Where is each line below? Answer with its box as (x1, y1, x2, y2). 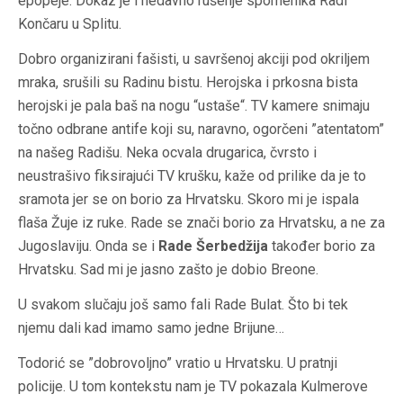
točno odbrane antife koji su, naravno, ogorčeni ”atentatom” (18, 121, 384, 139)
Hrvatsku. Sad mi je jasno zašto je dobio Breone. (18, 261, 318, 279)
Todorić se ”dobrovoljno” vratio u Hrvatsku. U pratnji (18, 354, 337, 372)
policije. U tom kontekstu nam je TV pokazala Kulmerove (18, 378, 368, 396)
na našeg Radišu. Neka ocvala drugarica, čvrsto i (18, 144, 317, 162)
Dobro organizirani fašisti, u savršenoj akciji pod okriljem (18, 50, 370, 68)
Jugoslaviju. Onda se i (18, 237, 158, 255)
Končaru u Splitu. (18, 15, 121, 33)
